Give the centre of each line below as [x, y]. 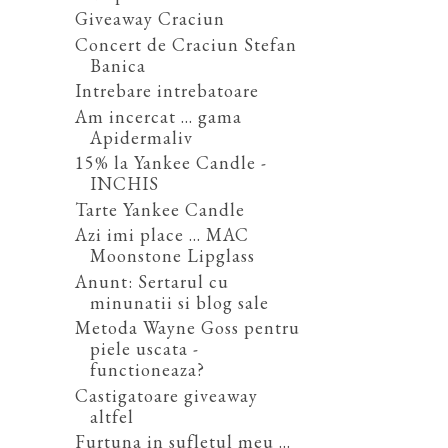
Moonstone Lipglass [172, 256]
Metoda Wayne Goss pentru [187, 328]
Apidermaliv [141, 137]
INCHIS [124, 184]
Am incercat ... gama [158, 116]
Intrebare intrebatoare [166, 91]
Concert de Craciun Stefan [185, 44]
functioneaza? [147, 370]
